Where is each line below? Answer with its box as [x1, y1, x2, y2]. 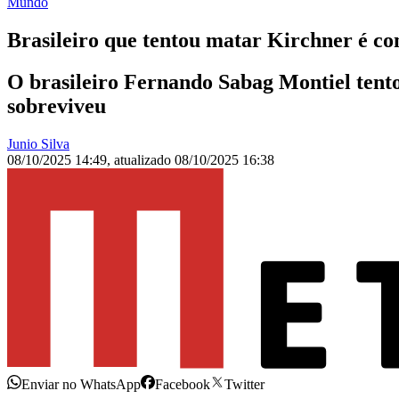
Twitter [224, 377, 265, 393]
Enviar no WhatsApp [21, 377, 141, 393]
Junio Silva [7, 136, 69, 152]
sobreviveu [7, 94, 106, 118]
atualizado [114, 152, 175, 168]
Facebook [155, 377, 210, 393]
